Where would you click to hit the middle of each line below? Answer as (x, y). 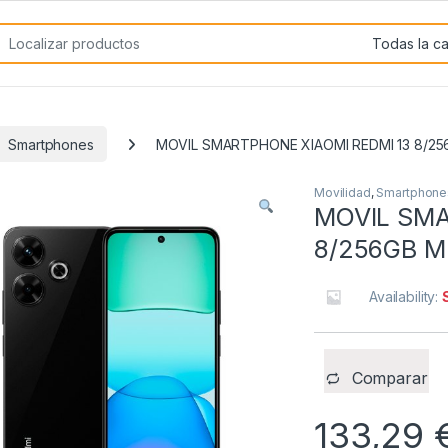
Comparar (389, 378)
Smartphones (51, 144)
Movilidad (342, 193)
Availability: (406, 297)
